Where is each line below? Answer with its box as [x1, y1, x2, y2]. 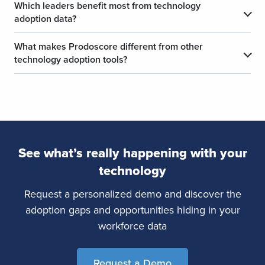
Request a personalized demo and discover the [24, 186, 241, 201]
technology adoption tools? [14, 53, 127, 67]
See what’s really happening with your [18, 143, 247, 163]
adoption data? [14, 12, 76, 26]
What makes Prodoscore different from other [14, 40, 203, 54]
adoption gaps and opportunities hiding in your [25, 202, 240, 217]
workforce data [98, 218, 167, 233]
